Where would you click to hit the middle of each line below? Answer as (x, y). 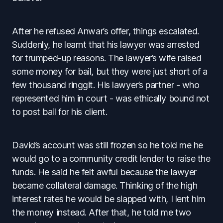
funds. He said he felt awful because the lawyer (104, 172)
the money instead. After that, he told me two (102, 212)
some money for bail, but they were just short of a (110, 71)
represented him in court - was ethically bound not (111, 98)
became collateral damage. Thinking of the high (105, 185)
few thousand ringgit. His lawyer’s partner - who (106, 85)
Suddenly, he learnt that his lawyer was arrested (106, 44)
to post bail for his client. (60, 111)
